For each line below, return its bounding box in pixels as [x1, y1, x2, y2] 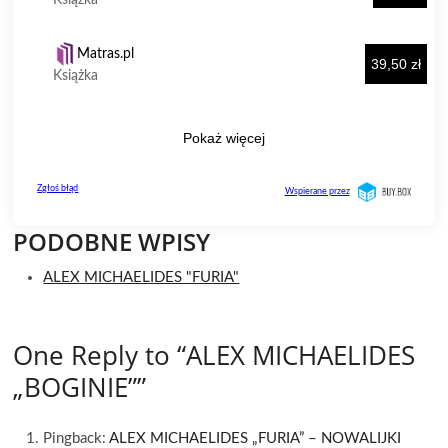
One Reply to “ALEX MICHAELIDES [13, 337, 416, 374]
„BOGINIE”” [13, 369, 147, 406]
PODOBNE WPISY [13, 225, 211, 259]
